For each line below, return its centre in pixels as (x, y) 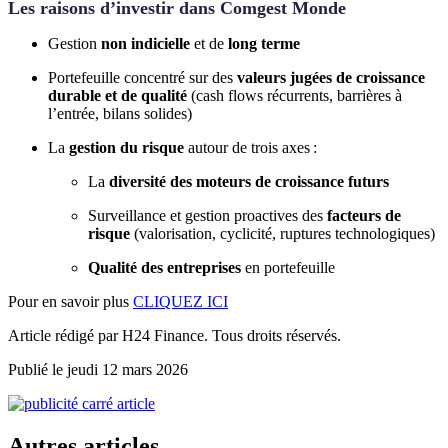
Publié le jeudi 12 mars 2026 (98, 369)
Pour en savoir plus (70, 301)
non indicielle (145, 43)
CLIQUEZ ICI (180, 301)
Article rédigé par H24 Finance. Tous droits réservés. (174, 335)
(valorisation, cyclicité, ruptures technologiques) (284, 233)
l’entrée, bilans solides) (120, 113)
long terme (262, 43)
